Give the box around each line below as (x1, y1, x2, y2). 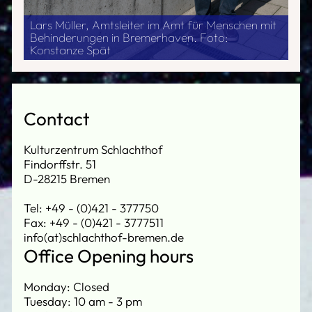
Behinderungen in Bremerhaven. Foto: (29, 29, 228, 45)
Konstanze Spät (29, 42, 111, 57)
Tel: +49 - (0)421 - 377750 (24, 200, 159, 215)
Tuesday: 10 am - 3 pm (24, 293, 142, 309)
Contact (24, 107, 90, 130)
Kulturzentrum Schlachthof (24, 141, 163, 157)
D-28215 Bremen (24, 171, 110, 186)
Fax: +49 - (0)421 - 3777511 (24, 214, 164, 230)
